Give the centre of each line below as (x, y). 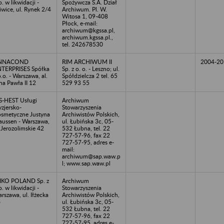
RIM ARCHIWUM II (87, 61)
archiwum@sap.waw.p (91, 156)
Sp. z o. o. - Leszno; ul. (91, 68)
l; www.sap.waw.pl (86, 163)
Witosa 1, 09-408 (85, 16)
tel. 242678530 (82, 44)
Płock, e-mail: (80, 23)
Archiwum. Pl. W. (84, 9)
